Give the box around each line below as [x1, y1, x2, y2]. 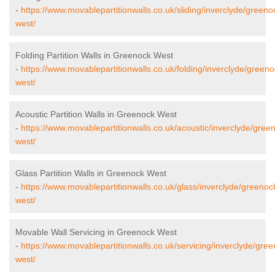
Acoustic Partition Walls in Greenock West [15, 109, 177, 120]
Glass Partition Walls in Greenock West [15, 168, 166, 179]
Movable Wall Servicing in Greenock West [15, 227, 177, 238]
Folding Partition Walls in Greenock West [15, 50, 173, 61]
